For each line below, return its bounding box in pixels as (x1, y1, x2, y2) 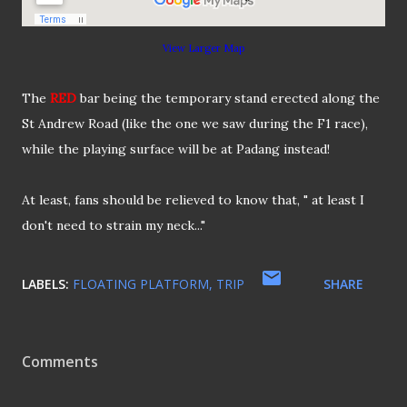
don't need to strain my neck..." (22, 217, 205, 234)
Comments (22, 352, 98, 372)
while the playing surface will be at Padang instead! (22, 141, 330, 158)
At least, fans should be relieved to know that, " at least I (22, 192, 364, 209)
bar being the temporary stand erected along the (76, 90, 380, 107)
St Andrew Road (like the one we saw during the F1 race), (22, 115, 368, 133)
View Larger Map (163, 42, 244, 55)
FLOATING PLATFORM (73, 275, 209, 293)
